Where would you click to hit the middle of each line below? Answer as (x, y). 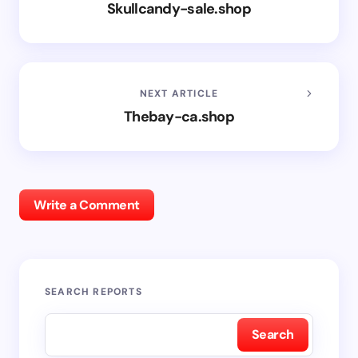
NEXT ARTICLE (179, 93)
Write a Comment (87, 205)
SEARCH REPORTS (93, 291)
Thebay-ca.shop (179, 116)
